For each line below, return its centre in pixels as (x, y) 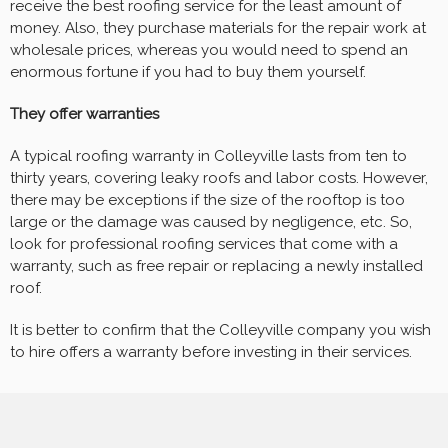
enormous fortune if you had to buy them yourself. (188, 72)
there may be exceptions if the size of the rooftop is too (207, 200)
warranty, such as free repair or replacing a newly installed (216, 266)
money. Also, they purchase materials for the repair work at (218, 28)
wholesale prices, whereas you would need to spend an (209, 50)
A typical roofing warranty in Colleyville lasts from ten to (208, 156)
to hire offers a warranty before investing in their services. (211, 352)
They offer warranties (84, 114)
